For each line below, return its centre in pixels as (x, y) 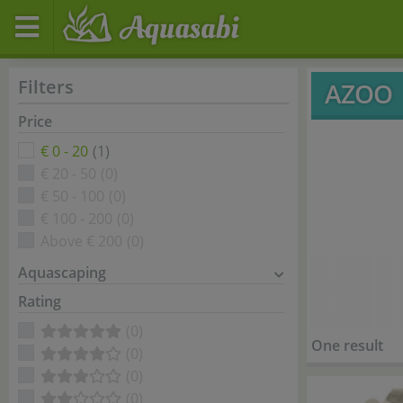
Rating (40, 301)
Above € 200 (81, 241)
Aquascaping (62, 273)
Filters (46, 87)
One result (347, 345)
